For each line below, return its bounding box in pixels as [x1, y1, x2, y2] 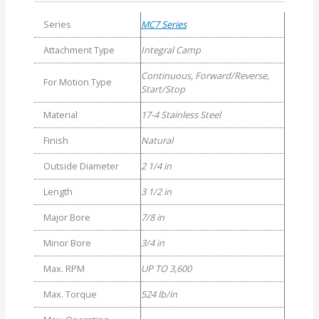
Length [43, 185, 73, 199]
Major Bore [43, 211, 90, 224]
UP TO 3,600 [140, 262, 192, 276]
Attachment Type [43, 43, 115, 57]
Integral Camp [140, 43, 201, 57]
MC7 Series [140, 18, 187, 31]
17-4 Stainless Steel [140, 108, 221, 122]
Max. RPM [43, 262, 85, 276]
